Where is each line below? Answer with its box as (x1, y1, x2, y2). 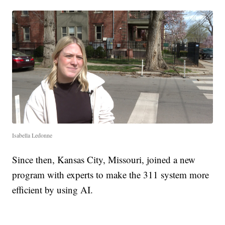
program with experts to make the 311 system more (12, 168, 209, 181)
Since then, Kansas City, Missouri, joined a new (12, 153, 196, 166)
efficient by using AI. (12, 183, 93, 196)
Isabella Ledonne (12, 131, 53, 139)
